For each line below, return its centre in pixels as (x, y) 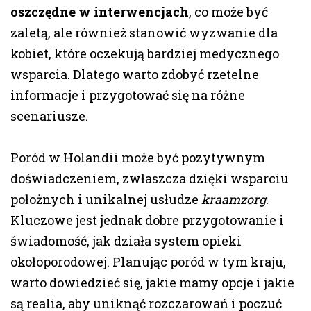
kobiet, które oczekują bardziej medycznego (145, 54)
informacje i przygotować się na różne (128, 95)
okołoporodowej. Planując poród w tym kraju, (148, 262)
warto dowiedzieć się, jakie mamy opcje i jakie (152, 283)
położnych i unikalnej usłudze (106, 200)
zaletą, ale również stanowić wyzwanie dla (144, 33)
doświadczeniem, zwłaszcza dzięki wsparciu (150, 179)
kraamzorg (234, 200)
